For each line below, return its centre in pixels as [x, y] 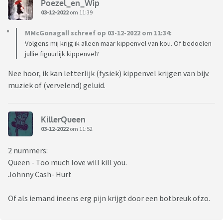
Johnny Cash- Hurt [40, 174]
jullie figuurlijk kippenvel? [62, 54]
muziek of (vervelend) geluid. [57, 85]
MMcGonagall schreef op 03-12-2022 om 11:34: [98, 33]
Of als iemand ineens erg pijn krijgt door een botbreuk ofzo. [110, 198]
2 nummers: [28, 151]
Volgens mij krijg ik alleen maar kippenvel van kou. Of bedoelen [118, 44]
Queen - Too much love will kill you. [68, 163]
